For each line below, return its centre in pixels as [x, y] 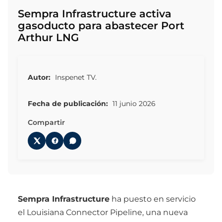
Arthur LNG [48, 37]
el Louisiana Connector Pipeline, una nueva [103, 212]
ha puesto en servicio [153, 199]
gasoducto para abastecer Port [101, 26]
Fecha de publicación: [68, 103]
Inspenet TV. [75, 78]
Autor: [39, 78]
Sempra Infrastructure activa [95, 14]
